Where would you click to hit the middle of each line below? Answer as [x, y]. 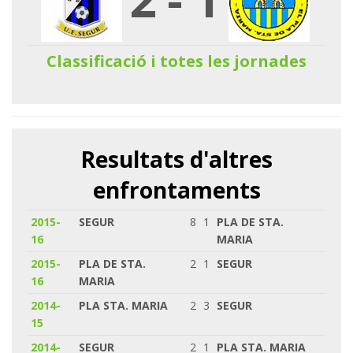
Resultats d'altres [176, 159]
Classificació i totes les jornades [176, 61]
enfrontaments [176, 190]
